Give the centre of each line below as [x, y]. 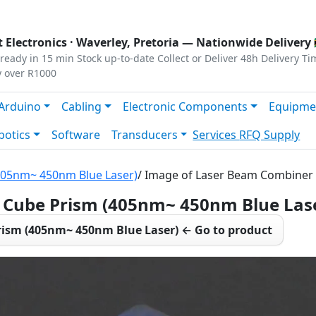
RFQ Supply [270, 135]
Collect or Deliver [197, 58]
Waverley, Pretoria [128, 42]
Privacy [26, 11]
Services [216, 135]
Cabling [82, 107]
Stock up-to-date [116, 58]
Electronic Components [186, 107]
